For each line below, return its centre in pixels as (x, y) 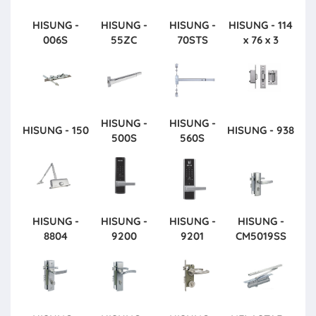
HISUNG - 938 (261, 130)
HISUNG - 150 (55, 130)
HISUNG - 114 (261, 25)
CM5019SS (261, 236)
